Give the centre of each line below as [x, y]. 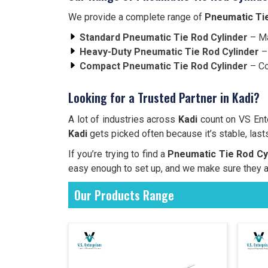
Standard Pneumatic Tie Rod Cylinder [164, 37]
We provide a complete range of [136, 17]
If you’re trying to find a [118, 154]
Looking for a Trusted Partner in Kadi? [164, 98]
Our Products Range [124, 195]
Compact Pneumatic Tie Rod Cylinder [164, 66]
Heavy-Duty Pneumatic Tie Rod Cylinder [169, 52]
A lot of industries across [124, 119]
